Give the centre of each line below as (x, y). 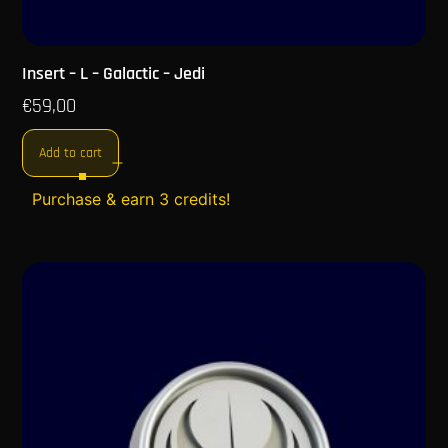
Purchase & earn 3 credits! (131, 199)
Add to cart (71, 153)
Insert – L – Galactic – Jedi (114, 74)
